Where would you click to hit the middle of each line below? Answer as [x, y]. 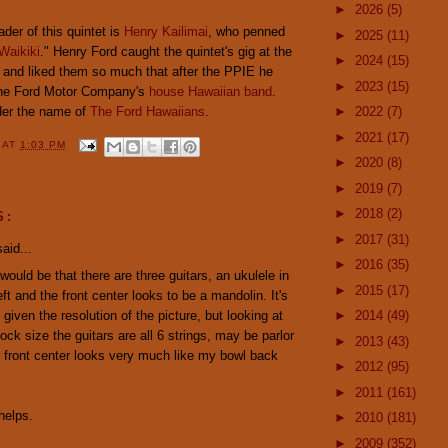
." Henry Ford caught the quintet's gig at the [166, 51]
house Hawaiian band [210, 91]
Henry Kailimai [166, 31]
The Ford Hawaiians [147, 111]
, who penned [246, 31]
